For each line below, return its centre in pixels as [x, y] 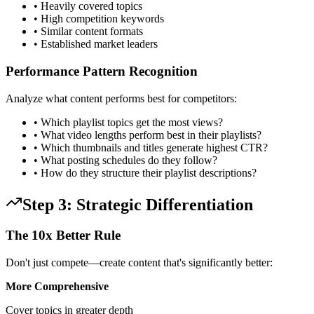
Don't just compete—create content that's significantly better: [139, 263]
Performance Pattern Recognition [102, 71]
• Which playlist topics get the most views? [128, 122]
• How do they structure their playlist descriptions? [145, 172]
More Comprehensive [57, 287]
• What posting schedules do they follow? [125, 160]
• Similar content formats [88, 32]
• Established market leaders [96, 44]
